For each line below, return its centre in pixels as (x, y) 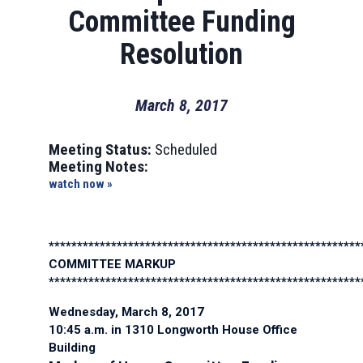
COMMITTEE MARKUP (112, 264)
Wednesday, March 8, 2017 (126, 312)
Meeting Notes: (98, 167)
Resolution (181, 54)
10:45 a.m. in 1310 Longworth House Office (173, 330)
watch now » (81, 184)
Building (72, 348)
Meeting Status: (100, 149)
